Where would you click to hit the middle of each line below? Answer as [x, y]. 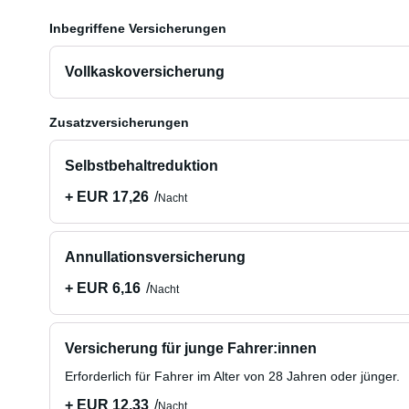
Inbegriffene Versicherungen [137, 28]
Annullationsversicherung [155, 257]
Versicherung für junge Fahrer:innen [190, 348]
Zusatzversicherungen [119, 122]
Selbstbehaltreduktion [141, 166]
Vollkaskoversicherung [144, 72]
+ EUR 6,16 [102, 288]
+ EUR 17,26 [106, 197]
